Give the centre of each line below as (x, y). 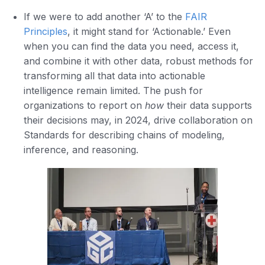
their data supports (208, 106)
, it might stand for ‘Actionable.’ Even (149, 32)
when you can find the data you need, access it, (131, 46)
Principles (46, 32)
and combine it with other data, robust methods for (138, 61)
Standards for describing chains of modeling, (124, 135)
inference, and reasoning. (81, 150)
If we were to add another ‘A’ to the (104, 17)
